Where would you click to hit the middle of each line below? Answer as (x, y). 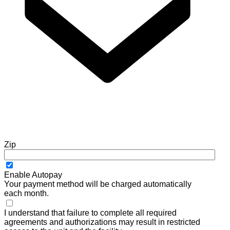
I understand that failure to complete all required (90, 213)
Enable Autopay (33, 175)
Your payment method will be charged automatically (98, 184)
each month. (26, 194)
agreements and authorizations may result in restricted (102, 222)
